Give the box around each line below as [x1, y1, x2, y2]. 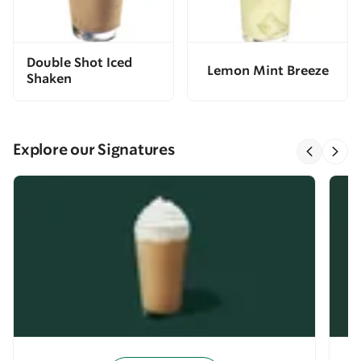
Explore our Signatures [13, 143, 175, 159]
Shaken [27, 73, 72, 86]
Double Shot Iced [27, 57, 132, 70]
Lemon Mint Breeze [206, 65, 329, 78]
